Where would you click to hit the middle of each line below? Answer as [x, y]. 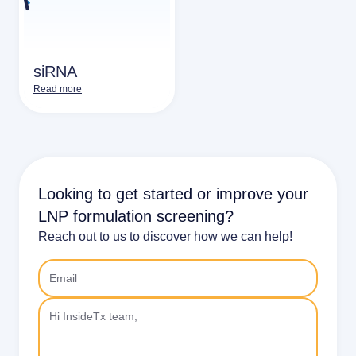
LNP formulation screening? [136, 216]
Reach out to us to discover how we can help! [165, 236]
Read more [58, 89]
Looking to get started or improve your [173, 194]
